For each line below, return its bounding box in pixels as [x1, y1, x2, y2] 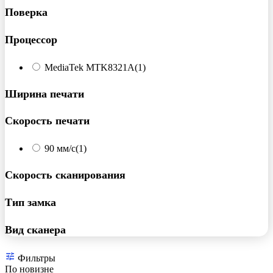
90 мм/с [44, 143, 76, 154]
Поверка [5, 5, 48, 18]
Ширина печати [5, 87, 84, 100]
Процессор [5, 33, 57, 46]
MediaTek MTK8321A [44, 62, 135, 73]
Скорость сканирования [5, 169, 126, 182]
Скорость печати [5, 115, 90, 127]
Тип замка [5, 196, 56, 209]
